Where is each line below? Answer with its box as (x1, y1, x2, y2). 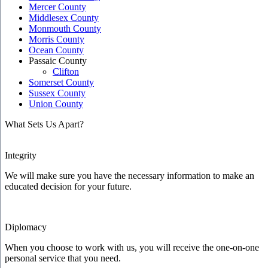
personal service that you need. (5, 253, 121, 264)
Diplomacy (5, 222, 47, 233)
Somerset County (29, 77, 94, 88)
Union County (29, 99, 83, 109)
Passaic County (29, 56, 87, 66)
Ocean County (29, 45, 84, 56)
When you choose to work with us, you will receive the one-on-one (5, 242, 259, 253)
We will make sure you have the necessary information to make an (5, 170, 254, 181)
